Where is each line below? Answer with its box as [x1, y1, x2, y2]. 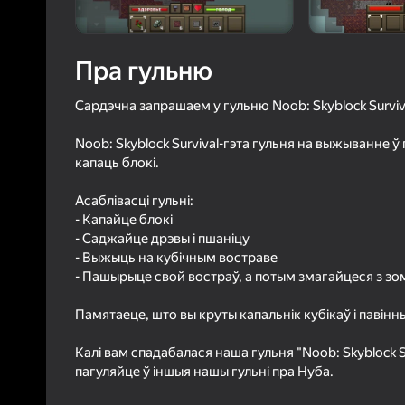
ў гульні [342, 80, 383, 93]
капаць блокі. [75, 155, 159, 172]
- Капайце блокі [75, 212, 173, 229]
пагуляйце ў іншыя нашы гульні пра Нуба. [75, 363, 334, 381]
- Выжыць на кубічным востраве [75, 250, 278, 267]
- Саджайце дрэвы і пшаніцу [75, 231, 250, 248]
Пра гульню [75, 56, 212, 87]
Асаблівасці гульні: [75, 193, 193, 210]
